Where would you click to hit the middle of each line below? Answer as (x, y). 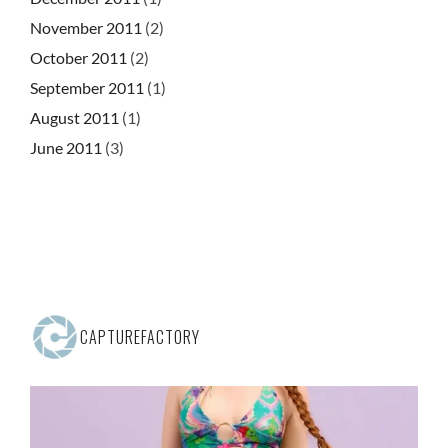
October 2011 (78, 58)
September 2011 (87, 88)
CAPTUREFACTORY (140, 337)
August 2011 (74, 118)
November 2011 (86, 28)
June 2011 (66, 148)
